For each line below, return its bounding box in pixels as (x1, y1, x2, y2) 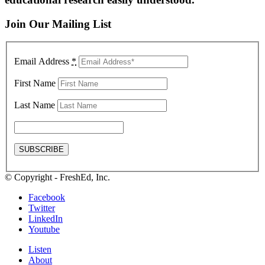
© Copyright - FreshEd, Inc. (5, 172, 110, 182)
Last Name (14, 99, 55, 110)
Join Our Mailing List (5, 17, 111, 30)
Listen (28, 244, 51, 254)
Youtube (28, 224, 60, 234)
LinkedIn (28, 213, 63, 224)
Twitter (28, 202, 55, 213)
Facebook (28, 192, 65, 202)
